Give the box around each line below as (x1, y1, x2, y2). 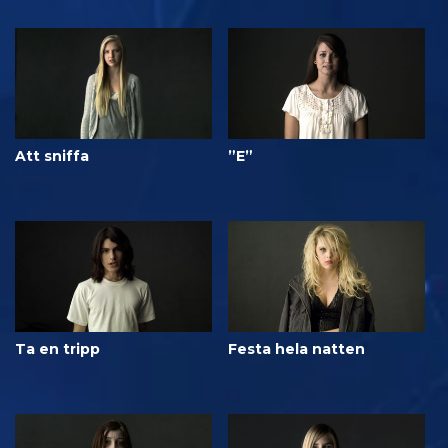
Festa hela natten (228, 339, 365, 358)
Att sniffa (15, 147, 89, 166)
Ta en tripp (15, 339, 100, 358)
